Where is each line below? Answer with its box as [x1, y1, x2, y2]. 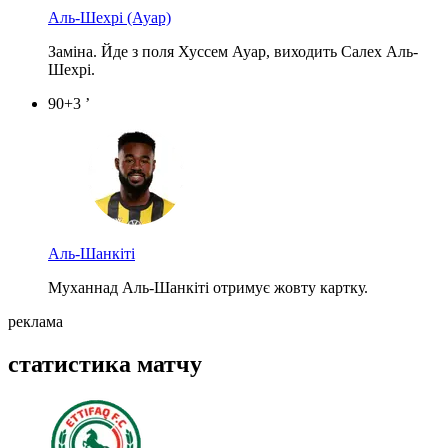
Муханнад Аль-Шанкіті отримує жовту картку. [48, 278, 368, 296]
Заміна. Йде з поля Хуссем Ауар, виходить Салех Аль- [48, 42, 418, 60]
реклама [8, 312, 63, 330]
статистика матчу [8, 350, 202, 377]
